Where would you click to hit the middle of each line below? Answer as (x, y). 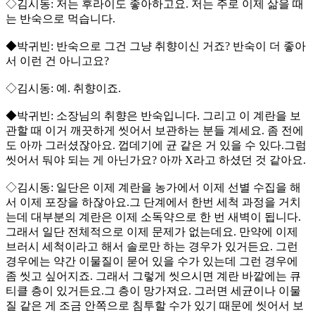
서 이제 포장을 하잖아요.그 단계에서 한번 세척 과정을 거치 (153, 202)
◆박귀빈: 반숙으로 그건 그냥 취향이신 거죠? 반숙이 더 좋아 (156, 46)
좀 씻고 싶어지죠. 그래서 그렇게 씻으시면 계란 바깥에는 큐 (153, 276)
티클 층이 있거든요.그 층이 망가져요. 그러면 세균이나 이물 (153, 291)
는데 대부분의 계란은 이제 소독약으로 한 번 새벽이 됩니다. (153, 217)
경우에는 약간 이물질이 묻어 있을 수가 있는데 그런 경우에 (152, 262)
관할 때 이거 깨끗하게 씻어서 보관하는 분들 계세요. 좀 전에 (155, 131)
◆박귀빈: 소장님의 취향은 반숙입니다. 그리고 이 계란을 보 (153, 116)
